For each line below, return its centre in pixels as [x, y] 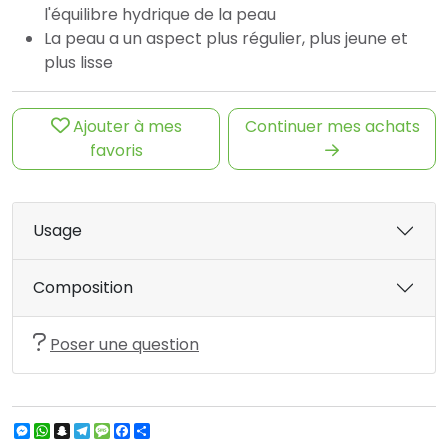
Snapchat [108, 431]
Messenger [73, 431]
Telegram [128, 431]
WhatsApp [92, 431]
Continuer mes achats [332, 127]
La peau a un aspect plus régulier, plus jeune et [226, 39]
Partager [185, 431]
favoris [116, 151]
